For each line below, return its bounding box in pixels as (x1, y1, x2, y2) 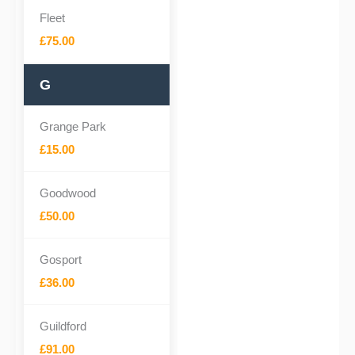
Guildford (40, 319, 86, 333)
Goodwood (40, 186, 96, 200)
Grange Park (40, 120, 106, 133)
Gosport (40, 253, 82, 266)
